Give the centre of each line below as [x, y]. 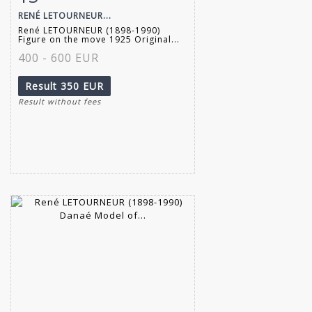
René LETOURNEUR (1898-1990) [89, 30]
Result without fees [60, 101]
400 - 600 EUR [58, 57]
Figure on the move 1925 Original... [99, 39]
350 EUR [82, 86]
